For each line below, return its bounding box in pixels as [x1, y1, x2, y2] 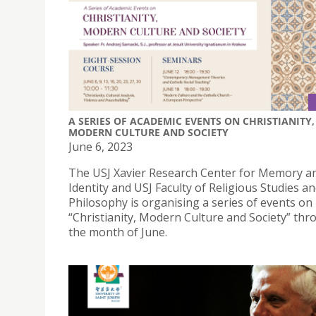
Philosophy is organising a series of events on [68, 195, 312, 211]
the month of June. [68, 224, 167, 241]
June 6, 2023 [68, 139, 133, 155]
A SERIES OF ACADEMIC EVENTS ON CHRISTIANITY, [68, 114, 315, 128]
